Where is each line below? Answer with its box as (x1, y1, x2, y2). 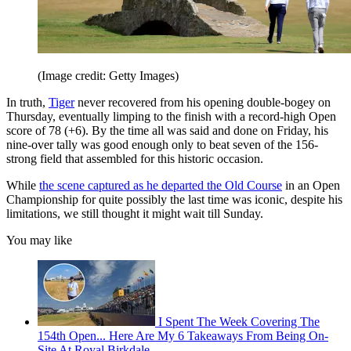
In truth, (6, 95, 49, 109)
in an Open (282, 178, 340, 192)
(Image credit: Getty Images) (38, 68, 179, 82)
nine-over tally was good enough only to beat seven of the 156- (6, 137, 318, 151)
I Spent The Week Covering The (158, 314, 320, 328)
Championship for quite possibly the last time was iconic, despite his (6, 192, 342, 206)
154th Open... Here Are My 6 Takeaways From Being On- (38, 328, 328, 342)
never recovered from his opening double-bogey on (74, 95, 331, 109)
